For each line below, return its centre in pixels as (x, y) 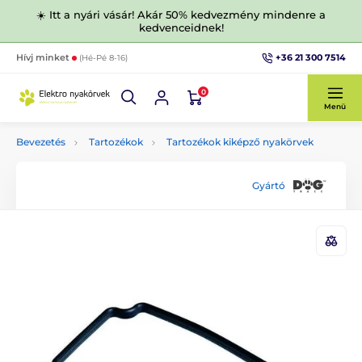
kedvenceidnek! (181, 27)
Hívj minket (44, 57)
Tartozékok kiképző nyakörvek (240, 142)
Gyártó (269, 185)
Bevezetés (41, 142)
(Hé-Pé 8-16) (103, 58)
